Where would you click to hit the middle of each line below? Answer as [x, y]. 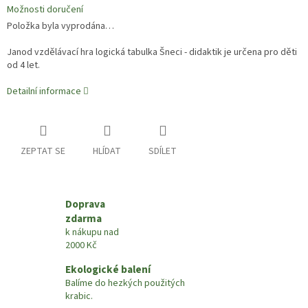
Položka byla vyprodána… [60, 26]
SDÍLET [163, 152]
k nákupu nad [92, 233]
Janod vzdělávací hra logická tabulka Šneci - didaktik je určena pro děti [152, 53]
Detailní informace [44, 92]
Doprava [85, 205]
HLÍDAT [107, 152]
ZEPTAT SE [43, 152]
